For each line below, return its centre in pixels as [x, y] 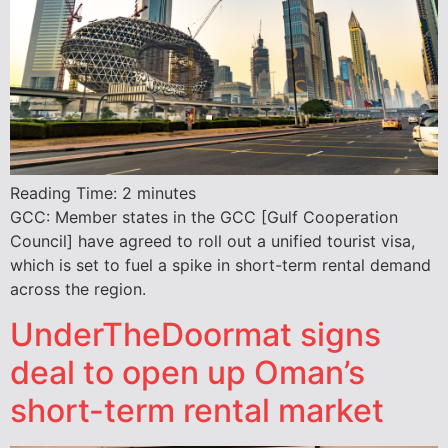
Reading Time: [66, 193]
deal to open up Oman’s [187, 372]
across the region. [80, 289]
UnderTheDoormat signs [195, 334]
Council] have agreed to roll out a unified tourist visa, [212, 241]
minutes [166, 193]
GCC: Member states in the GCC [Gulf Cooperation [204, 217]
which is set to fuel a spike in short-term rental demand [220, 265]
